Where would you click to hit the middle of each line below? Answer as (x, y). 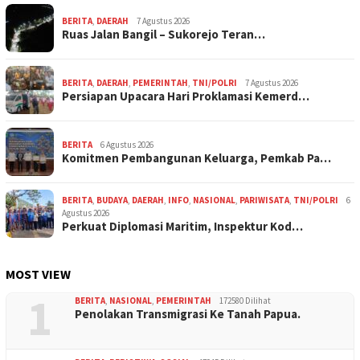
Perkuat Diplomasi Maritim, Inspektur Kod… (182, 226)
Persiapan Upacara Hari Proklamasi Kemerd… (186, 96)
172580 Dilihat (245, 300)
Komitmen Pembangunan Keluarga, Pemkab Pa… (196, 157)
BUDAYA (112, 200)
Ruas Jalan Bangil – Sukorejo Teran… (164, 34)
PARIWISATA (264, 200)
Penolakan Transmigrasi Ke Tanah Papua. (188, 313)
